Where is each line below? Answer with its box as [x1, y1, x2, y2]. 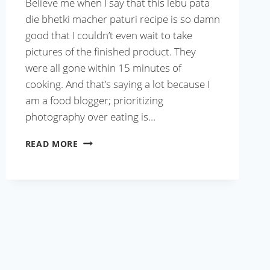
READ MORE [25, 138, 78, 150]
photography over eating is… [25, 110, 155, 124]
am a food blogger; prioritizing [25, 93, 163, 108]
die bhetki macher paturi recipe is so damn [25, 12, 220, 27]
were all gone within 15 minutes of [25, 61, 181, 75]
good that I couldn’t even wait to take [25, 28, 192, 43]
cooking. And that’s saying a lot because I [25, 77, 210, 92]
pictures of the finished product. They [25, 45, 196, 59]
